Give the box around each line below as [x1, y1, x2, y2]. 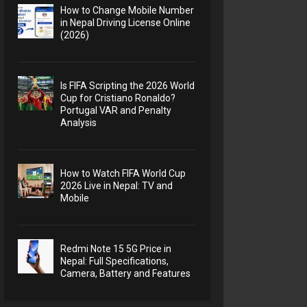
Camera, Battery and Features [60, 268, 191, 280]
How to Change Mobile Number [60, 5, 195, 16]
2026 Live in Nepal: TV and [60, 180, 173, 192]
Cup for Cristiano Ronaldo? [60, 93, 176, 104]
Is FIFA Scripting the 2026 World [60, 80, 195, 92]
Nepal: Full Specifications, [60, 256, 169, 267]
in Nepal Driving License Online [60, 17, 191, 29]
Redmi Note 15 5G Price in [60, 243, 172, 255]
